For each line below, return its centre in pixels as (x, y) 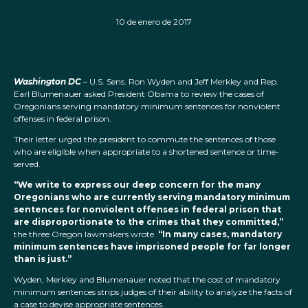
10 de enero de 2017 (154, 22)
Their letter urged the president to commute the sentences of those (145, 140)
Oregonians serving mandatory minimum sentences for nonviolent (147, 107)
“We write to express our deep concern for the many (137, 185)
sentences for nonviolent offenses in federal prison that (147, 210)
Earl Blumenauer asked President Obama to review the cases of (139, 94)
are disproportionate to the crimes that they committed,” (148, 222)
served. (28, 164)
